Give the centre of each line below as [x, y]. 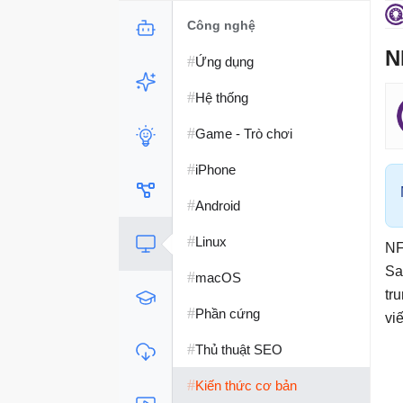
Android [218, 205]
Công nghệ [221, 25]
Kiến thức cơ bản [246, 385]
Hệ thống [222, 97]
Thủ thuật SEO [239, 349]
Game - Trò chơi [244, 133]
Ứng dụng [224, 61]
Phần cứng [228, 313]
